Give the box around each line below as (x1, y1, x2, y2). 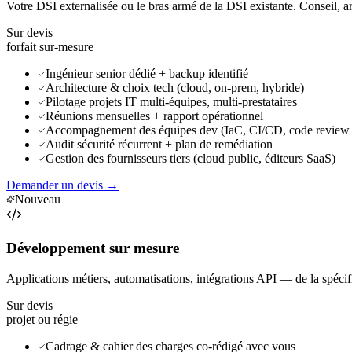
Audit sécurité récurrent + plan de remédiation (46, 137, 273, 151)
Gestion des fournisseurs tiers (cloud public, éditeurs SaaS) (46, 151, 335, 165)
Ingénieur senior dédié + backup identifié (46, 66, 248, 80)
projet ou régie (6, 312, 78, 326)
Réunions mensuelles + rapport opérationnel (46, 108, 263, 123)
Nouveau (15, 192, 60, 206)
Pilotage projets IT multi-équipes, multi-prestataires (46, 94, 297, 108)
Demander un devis (6, 178, 103, 192)
